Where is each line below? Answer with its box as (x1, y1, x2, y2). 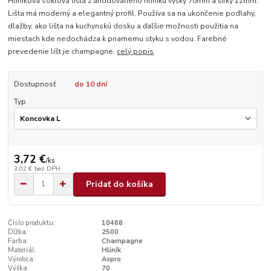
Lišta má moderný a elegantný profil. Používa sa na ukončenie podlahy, (8, 8, 256, 19)
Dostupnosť (13, 79, 56, 90)
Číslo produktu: (8, 218, 56, 228)
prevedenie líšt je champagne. (8, 47, 117, 57)
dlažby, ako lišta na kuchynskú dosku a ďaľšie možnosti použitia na (8, 21, 239, 31)
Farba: (8, 237, 29, 246)
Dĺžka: (8, 227, 28, 237)
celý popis (117, 47, 154, 57)
